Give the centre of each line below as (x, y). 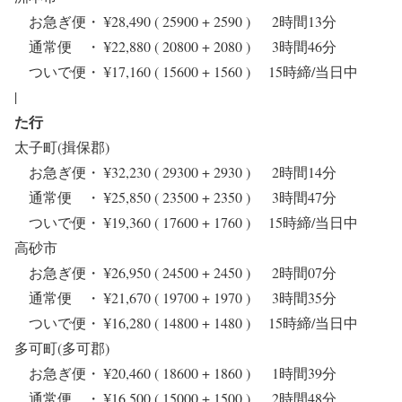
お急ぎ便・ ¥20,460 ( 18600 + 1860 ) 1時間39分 (175, 373)
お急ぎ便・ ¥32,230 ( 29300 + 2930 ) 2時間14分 (175, 172)
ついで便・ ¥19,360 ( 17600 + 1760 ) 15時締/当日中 (193, 223)
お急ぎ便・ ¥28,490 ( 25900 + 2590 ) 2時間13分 (175, 22)
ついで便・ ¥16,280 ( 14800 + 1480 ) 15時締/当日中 (193, 323)
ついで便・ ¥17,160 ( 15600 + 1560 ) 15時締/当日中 (193, 72)
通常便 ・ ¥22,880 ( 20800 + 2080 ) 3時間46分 (175, 47)
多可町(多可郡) (62, 348)
